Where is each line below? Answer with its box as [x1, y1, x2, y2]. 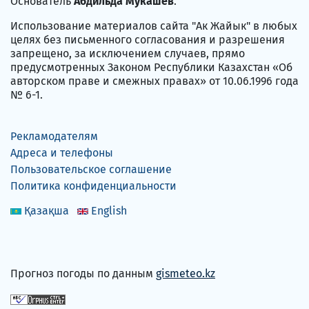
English [91, 204, 127, 218]
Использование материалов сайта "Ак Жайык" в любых [10, 19, 297, 33]
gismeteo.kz [156, 267, 215, 281]
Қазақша [24, 204, 69, 218]
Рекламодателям [10, 130, 98, 143]
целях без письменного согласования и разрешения [10, 33, 285, 47]
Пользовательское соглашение [10, 163, 172, 177]
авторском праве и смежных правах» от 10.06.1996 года [10, 74, 299, 88]
